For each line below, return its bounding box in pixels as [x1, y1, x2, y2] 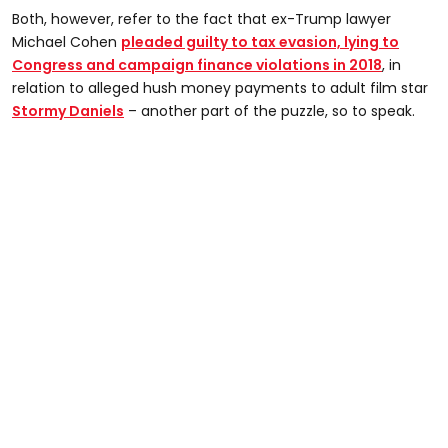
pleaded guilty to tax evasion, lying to [121, 31, 399, 52]
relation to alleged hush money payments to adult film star [12, 77, 428, 98]
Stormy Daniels [12, 100, 124, 121]
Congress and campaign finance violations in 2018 [12, 54, 382, 75]
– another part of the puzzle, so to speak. [124, 100, 415, 121]
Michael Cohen [12, 31, 121, 52]
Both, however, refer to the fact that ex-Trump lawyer [12, 8, 391, 29]
